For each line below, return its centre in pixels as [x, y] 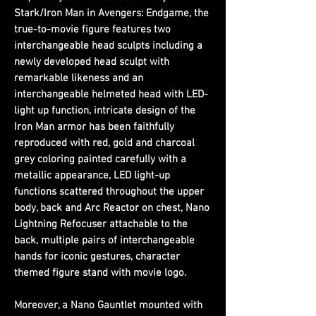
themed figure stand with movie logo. [100, 273]
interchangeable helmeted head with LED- [111, 94]
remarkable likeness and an [79, 78]
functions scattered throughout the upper [109, 192]
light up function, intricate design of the [105, 110]
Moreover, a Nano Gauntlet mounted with [108, 305]
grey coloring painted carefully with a [100, 159]
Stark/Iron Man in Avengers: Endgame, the [111, 13]
